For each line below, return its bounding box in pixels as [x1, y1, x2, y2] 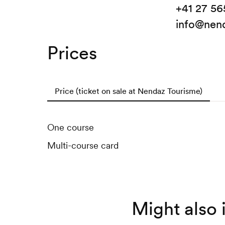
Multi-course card [47, 140, 119, 152]
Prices [47, 42, 97, 65]
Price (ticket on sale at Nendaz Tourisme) [54, 86, 202, 96]
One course [47, 122, 94, 134]
